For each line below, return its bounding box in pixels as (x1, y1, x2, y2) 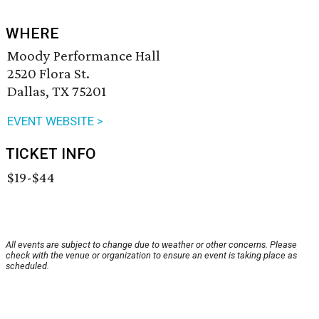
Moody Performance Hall (7, 47, 160, 65)
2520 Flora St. (7, 65, 90, 83)
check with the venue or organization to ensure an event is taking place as (6, 250, 297, 261)
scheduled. (6, 261, 49, 272)
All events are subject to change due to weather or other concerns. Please (6, 239, 297, 251)
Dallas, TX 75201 (7, 83, 106, 100)
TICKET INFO (6, 145, 96, 163)
